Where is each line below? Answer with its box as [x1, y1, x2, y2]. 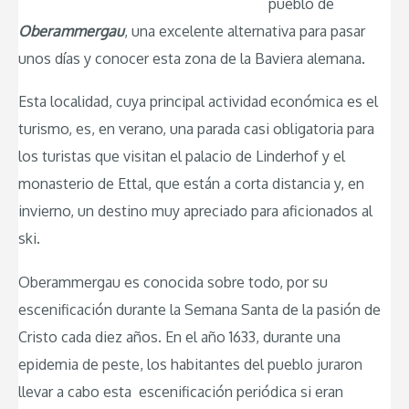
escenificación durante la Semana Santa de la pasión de [18, 299, 381, 319]
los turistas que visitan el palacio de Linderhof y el [18, 147, 345, 166]
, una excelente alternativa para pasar [124, 21, 365, 40]
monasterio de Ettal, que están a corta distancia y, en [18, 174, 364, 194]
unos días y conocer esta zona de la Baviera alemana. [18, 48, 365, 68]
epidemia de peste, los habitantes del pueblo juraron [18, 354, 362, 373]
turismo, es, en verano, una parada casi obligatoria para [18, 120, 374, 139]
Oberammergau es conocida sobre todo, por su [18, 272, 328, 291]
